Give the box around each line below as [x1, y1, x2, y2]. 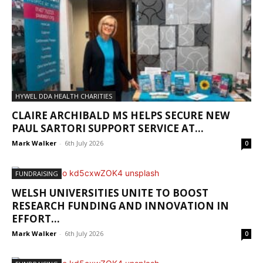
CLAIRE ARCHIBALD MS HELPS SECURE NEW [12, 109, 230, 123]
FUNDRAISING [15, 169, 58, 178]
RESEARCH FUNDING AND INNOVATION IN [12, 199, 229, 213]
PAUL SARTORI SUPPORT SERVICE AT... [12, 122, 204, 136]
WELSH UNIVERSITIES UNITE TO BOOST [12, 186, 208, 200]
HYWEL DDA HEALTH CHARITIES [15, 92, 112, 101]
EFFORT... [12, 212, 60, 226]
